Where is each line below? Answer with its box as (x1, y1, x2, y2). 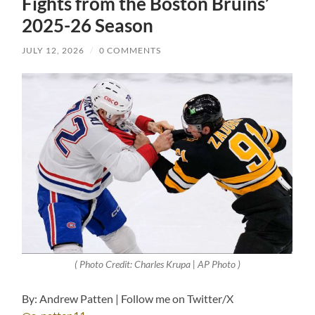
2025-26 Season (22, 14, 154, 37)
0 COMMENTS (99, 45, 162, 56)
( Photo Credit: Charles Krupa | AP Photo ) (74, 258, 240, 270)
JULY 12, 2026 (22, 45, 85, 56)
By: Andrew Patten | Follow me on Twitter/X (22, 292, 234, 306)
